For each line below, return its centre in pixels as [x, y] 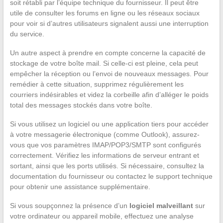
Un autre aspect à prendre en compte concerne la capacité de [108, 53]
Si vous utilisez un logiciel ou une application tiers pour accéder [109, 124]
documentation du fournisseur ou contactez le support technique [111, 176]
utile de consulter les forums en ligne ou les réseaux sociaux [105, 13]
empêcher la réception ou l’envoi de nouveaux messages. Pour [109, 73]
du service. [27, 34]
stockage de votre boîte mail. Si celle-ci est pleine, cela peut [104, 63]
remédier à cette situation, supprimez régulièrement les [97, 84]
